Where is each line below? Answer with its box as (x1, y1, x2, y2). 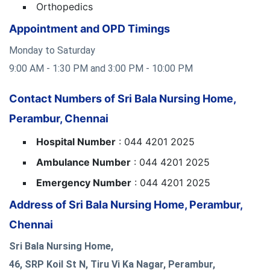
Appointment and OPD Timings (9, 22, 170, 35)
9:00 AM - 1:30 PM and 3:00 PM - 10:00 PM (9, 62, 193, 74)
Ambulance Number (36, 155, 131, 168)
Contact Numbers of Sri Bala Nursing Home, (9, 92, 236, 105)
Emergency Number (36, 176, 131, 189)
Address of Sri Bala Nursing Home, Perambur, (9, 198, 242, 211)
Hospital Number (36, 135, 116, 148)
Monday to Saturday (9, 44, 95, 56)
